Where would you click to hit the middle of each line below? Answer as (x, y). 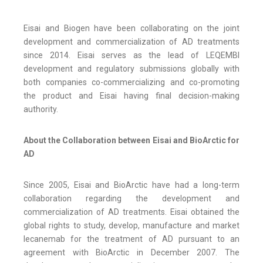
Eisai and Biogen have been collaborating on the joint (131, 28)
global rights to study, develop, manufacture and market (131, 226)
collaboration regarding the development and (131, 199)
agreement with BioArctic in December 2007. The (131, 253)
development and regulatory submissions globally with (131, 69)
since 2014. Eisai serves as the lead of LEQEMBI (131, 55)
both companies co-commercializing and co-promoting (131, 82)
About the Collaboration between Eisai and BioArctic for (131, 141)
